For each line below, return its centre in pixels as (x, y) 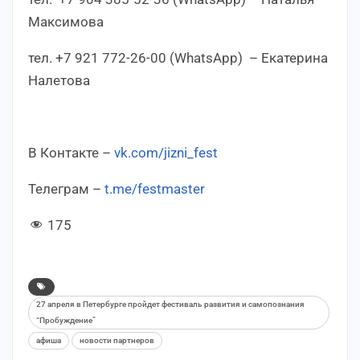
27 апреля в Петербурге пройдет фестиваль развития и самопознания (170, 304)
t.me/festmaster (155, 188)
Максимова (66, 21)
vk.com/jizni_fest (166, 152)
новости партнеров (117, 340)
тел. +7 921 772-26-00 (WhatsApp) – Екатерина (178, 57)
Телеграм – (66, 188)
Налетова (59, 80)
